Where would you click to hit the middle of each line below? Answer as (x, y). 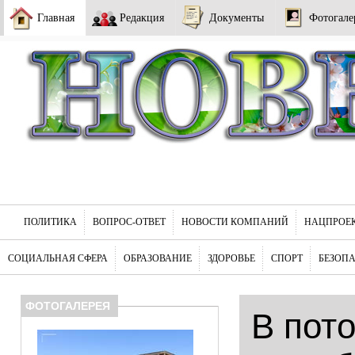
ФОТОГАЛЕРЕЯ (68, 306)
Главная (56, 17)
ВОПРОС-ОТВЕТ (129, 222)
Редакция (142, 17)
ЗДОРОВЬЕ (231, 258)
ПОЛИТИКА (50, 222)
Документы (237, 17)
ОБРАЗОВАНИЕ (158, 258)
